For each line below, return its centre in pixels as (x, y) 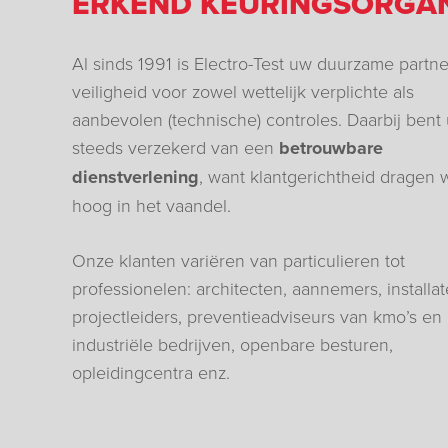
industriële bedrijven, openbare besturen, (232, 343)
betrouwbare (331, 147)
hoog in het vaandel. (151, 204)
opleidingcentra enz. (151, 371)
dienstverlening (135, 176)
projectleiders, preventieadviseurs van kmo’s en (257, 315)
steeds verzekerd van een (175, 146)
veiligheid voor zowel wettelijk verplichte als (243, 90)
